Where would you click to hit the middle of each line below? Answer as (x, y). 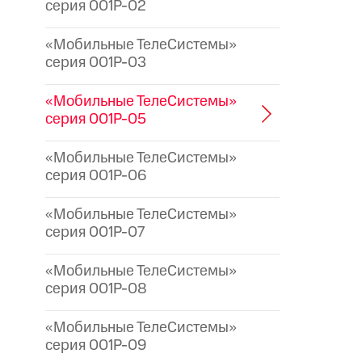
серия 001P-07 (95, 233)
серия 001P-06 (96, 176)
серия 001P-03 (96, 63)
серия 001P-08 (96, 289)
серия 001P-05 (96, 120)
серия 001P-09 (96, 346)
